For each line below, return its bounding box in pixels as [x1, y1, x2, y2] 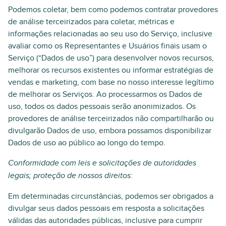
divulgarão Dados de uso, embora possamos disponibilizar [8, 126, 211, 136]
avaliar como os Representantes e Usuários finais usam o [8, 41, 207, 51]
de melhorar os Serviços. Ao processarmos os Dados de [8, 89, 202, 99]
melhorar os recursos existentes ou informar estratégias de [8, 65, 213, 75]
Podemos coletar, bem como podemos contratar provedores [8, 5, 218, 15]
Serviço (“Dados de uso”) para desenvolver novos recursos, [8, 53, 214, 63]
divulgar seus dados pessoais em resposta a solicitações [8, 203, 204, 213]
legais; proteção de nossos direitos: [8, 171, 133, 181]
